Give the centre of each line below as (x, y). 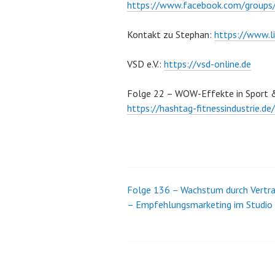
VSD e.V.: (145, 64)
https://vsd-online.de (207, 64)
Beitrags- (164, 196)
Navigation (171, 226)
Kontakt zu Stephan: (171, 34)
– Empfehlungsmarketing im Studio (200, 204)
